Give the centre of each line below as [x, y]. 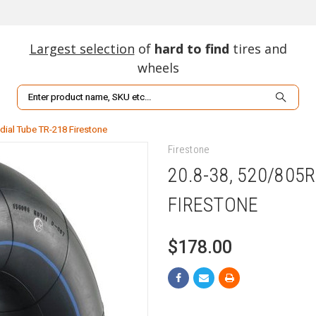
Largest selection [82, 49]
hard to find [192, 49]
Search [34, 92]
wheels [158, 68]
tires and [258, 49]
